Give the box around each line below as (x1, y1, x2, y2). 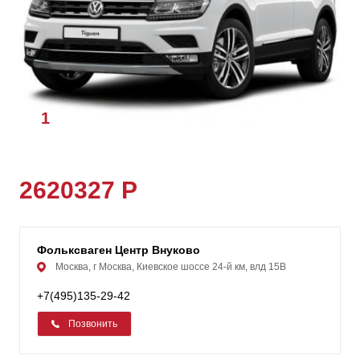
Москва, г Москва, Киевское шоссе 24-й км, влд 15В (55, 261, 286, 273)
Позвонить (68, 318, 117, 330)
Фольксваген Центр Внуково (37, 243, 200, 257)
